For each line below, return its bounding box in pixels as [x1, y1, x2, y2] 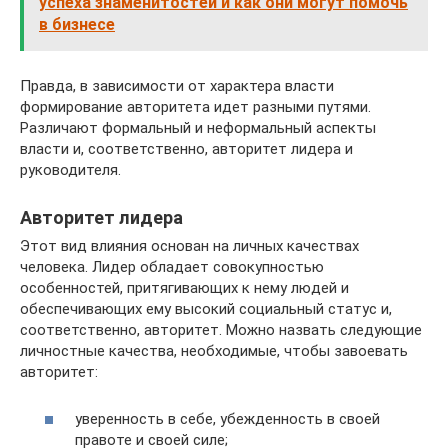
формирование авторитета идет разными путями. [20, 98, 371, 117]
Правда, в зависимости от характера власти [20, 77, 334, 96]
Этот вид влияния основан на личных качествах [20, 237, 359, 256]
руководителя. [20, 161, 121, 180]
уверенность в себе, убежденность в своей [75, 409, 380, 428]
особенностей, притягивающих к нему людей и [20, 279, 349, 298]
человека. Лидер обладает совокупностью [20, 258, 324, 277]
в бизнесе [39, 15, 115, 35]
